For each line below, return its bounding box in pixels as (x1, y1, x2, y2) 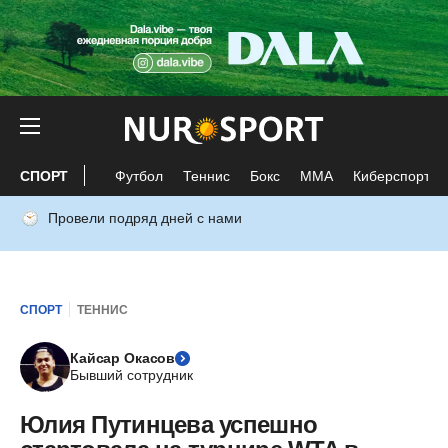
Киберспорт (353, 167, 431, 184)
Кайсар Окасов (70, 350, 176, 366)
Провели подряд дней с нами (48, 210, 242, 226)
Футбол (115, 167, 164, 184)
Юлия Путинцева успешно (20, 411, 318, 438)
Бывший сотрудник (70, 367, 193, 383)
